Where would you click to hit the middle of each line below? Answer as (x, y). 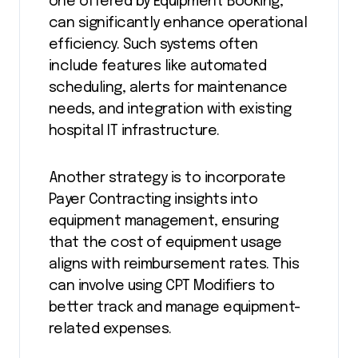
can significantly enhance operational (178, 23)
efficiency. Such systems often (153, 44)
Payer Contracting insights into (153, 199)
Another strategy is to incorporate (167, 178)
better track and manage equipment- (175, 307)
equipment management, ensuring (164, 221)
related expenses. (110, 329)
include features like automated (158, 66)
